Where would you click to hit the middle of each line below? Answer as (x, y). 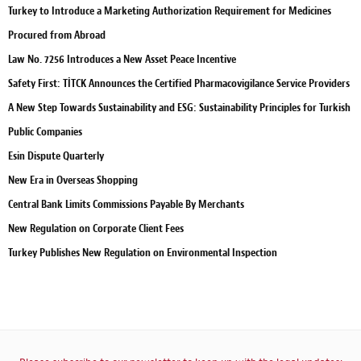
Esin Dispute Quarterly (56, 156)
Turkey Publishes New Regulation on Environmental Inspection (143, 252)
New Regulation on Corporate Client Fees (96, 228)
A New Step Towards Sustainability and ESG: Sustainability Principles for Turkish (179, 107)
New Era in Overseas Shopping (73, 180)
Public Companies (45, 131)
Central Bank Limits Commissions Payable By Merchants (126, 204)
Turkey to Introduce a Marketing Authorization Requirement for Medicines (170, 10)
